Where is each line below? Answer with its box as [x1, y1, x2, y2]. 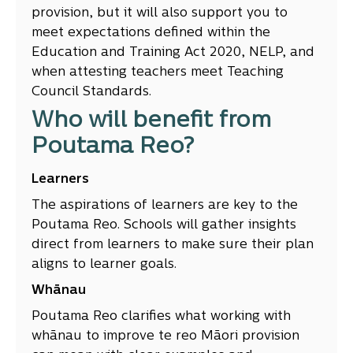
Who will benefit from [32, 110, 271, 133]
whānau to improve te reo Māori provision [32, 330, 299, 344]
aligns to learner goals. [32, 258, 180, 272]
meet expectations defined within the [32, 27, 270, 40]
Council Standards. [32, 86, 151, 99]
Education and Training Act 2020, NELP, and [32, 46, 314, 60]
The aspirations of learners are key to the [32, 199, 298, 213]
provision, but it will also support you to [32, 7, 288, 20]
